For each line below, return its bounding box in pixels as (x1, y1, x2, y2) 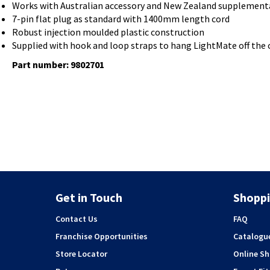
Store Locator (55, 248, 107, 259)
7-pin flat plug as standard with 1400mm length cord (12, 12, 230, 25)
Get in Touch (55, 190, 122, 205)
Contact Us (55, 213, 98, 224)
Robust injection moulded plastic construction (12, 25, 204, 38)
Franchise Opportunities (55, 231, 148, 242)
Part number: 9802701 (12, 58, 104, 71)
